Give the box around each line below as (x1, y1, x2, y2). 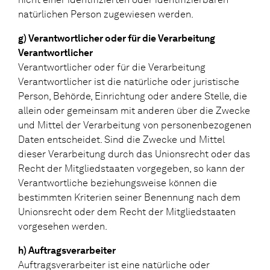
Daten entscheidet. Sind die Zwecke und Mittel (18, 133, 225, 145)
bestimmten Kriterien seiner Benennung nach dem (18, 191, 240, 203)
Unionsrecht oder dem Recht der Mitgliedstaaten (18, 206, 236, 218)
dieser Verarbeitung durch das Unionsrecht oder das (18, 148, 250, 160)
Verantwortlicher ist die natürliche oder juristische (18, 75, 239, 87)
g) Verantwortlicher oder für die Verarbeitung (18, 32, 215, 44)
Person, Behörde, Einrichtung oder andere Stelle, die (18, 90, 247, 102)
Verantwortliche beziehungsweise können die (18, 177, 217, 189)
